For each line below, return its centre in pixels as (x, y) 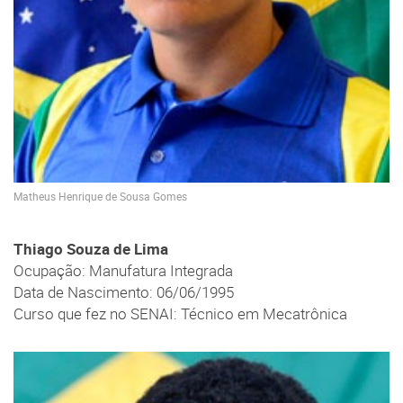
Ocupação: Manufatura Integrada (123, 270)
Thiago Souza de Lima (91, 249)
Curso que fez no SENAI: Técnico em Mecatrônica (180, 313)
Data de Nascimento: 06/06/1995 (124, 292)
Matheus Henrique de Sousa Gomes (100, 197)
